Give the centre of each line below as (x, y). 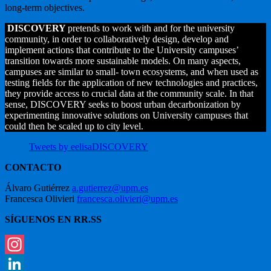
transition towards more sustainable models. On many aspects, (123, 61)
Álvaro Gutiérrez (38, 188)
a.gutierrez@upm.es (110, 188)
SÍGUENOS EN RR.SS (53, 220)
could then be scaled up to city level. (74, 126)
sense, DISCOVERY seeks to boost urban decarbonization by (123, 105)
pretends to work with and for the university (151, 28)
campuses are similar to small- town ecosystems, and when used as (132, 72)
